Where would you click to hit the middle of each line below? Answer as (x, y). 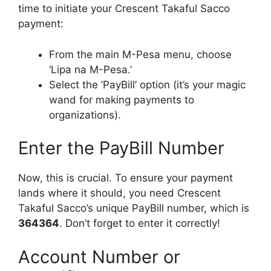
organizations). (85, 115)
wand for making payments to (122, 100)
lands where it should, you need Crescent (119, 193)
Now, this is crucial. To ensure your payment (126, 178)
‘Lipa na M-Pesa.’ (90, 69)
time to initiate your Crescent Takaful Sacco (124, 8)
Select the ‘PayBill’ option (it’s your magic (147, 84)
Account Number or (99, 256)
